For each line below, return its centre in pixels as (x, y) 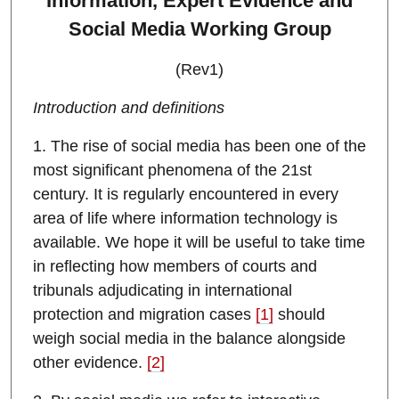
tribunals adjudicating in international (163, 291)
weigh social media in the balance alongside (189, 339)
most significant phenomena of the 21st (172, 171)
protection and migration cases (144, 315)
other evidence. (90, 363)
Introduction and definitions (129, 108)
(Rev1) (199, 70)
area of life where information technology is (185, 219)
